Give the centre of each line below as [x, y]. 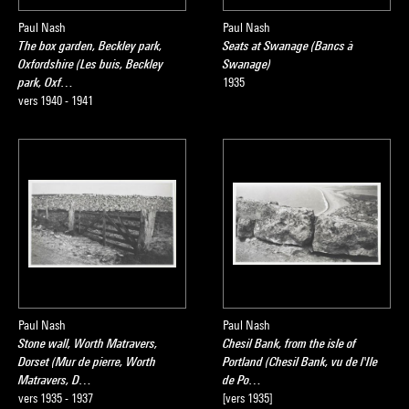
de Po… [242, 380]
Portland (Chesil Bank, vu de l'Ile [300, 362]
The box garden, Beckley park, [90, 46]
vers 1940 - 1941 [56, 100]
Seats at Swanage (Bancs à [288, 46]
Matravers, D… [55, 380]
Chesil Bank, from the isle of [289, 343]
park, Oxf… [46, 82]
